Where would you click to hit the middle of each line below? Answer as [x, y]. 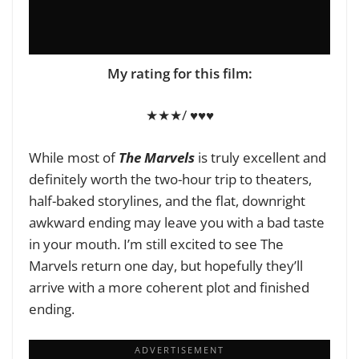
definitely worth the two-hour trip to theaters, [170, 179]
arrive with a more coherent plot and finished [169, 287]
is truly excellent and [260, 157]
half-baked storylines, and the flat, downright [167, 200]
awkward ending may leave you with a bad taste [177, 222]
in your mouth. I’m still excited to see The [156, 244]
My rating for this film [177, 73]
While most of [74, 157]
